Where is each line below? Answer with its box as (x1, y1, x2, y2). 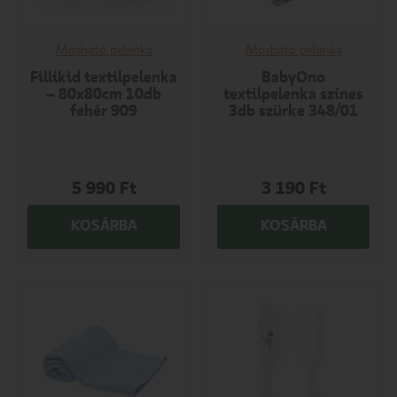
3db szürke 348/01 (229, 103, 358, 120)
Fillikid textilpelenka (30, 69, 177, 86)
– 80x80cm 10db (46, 86, 161, 103)
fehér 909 (70, 103, 137, 120)
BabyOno (261, 69, 325, 86)
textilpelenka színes (223, 86, 363, 103)
